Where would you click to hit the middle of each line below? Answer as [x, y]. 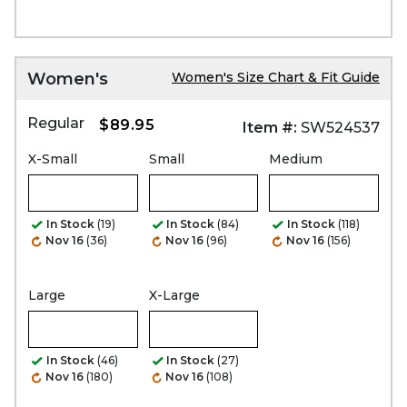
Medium [296, 159]
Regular [56, 123]
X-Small [53, 159]
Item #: [270, 127]
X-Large [174, 295]
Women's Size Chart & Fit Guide [276, 77]
